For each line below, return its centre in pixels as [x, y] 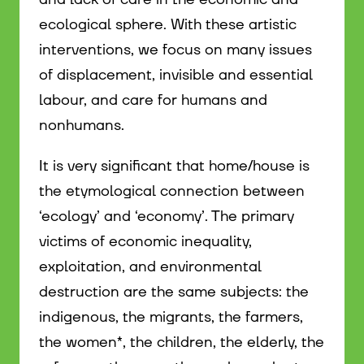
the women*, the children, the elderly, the [182, 343]
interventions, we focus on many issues [175, 50]
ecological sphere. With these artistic [168, 24]
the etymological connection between [172, 192]
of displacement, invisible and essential [176, 75]
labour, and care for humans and [153, 100]
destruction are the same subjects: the [174, 292]
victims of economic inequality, [145, 242]
